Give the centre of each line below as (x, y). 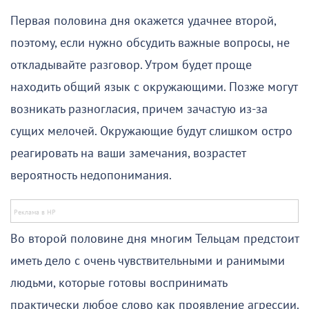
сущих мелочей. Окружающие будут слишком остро (151, 131)
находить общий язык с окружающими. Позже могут (154, 87)
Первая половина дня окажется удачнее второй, (143, 21)
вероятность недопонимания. (91, 175)
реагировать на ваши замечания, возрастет (128, 153)
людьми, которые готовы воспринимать (119, 283)
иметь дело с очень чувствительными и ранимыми (148, 261)
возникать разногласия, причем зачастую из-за (139, 109)
